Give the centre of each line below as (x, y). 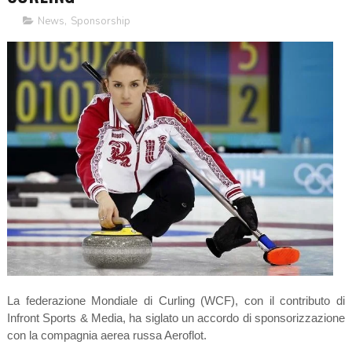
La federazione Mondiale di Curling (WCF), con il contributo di (176, 301)
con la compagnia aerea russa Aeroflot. (106, 335)
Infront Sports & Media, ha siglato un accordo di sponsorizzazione (176, 318)
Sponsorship (100, 22)
